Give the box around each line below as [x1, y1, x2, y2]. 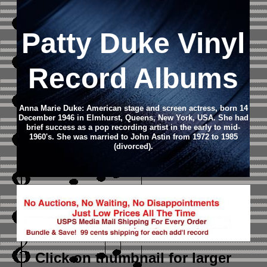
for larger [169, 250, 232, 266]
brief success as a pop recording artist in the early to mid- [26, 123, 241, 132]
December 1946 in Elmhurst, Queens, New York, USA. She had [18, 113, 249, 122]
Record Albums [28, 63, 239, 94]
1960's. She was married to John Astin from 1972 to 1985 [29, 132, 238, 141]
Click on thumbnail [35, 250, 169, 266]
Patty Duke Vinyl [21, 27, 246, 59]
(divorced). [113, 142, 153, 151]
